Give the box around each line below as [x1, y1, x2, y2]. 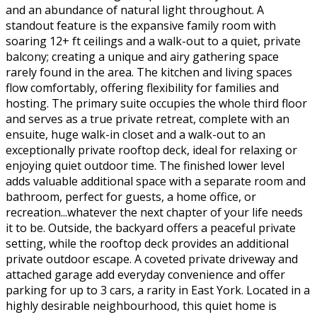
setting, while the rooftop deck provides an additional [6, 235, 289, 251]
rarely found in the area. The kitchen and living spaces [6, 64, 292, 80]
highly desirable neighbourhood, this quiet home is [6, 297, 277, 313]
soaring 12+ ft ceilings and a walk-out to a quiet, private [6, 33, 301, 49]
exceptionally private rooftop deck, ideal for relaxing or [6, 142, 297, 158]
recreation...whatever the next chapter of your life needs [6, 204, 303, 220]
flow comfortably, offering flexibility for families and [6, 79, 279, 96]
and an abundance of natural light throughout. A [6, 1, 264, 18]
